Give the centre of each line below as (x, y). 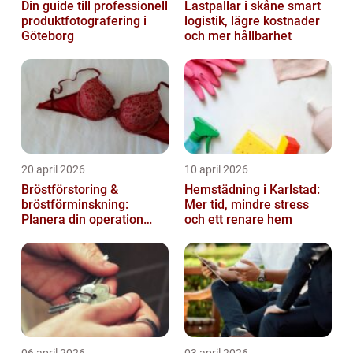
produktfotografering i (84, 20)
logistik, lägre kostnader (252, 20)
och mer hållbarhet (238, 35)
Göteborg (48, 35)
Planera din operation (82, 219)
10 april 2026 (216, 169)
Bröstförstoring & (70, 189)
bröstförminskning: (75, 204)
